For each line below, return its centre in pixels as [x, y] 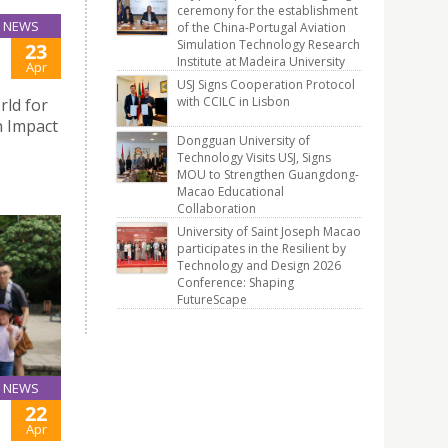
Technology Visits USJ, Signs [254, 157]
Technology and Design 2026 [259, 265]
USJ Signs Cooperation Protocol [266, 84]
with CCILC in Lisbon [233, 101]
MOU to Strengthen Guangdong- [268, 174]
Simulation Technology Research [268, 44]
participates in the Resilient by [261, 248]
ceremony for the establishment [267, 10]
